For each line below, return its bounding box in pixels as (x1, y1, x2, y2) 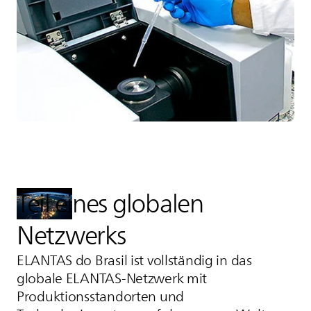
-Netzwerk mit (121, 267, 208, 290)
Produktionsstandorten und (17, 285, 185, 308)
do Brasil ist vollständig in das (72, 249, 252, 272)
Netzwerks (17, 215, 126, 255)
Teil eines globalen (17, 183, 203, 224)
